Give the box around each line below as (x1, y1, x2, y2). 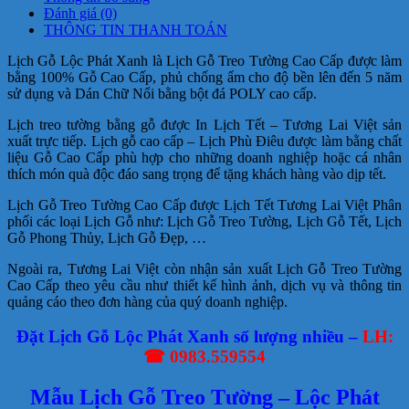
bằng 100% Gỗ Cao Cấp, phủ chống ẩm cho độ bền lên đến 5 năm (7, 68, 402, 85)
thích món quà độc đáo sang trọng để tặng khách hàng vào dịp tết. (7, 165, 386, 182)
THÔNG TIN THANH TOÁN (44, 21, 227, 37)
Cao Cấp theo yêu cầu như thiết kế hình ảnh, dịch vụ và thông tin (7, 277, 402, 293)
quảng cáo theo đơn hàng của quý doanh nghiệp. (7, 293, 288, 309)
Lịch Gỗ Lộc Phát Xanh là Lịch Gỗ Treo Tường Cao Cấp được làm (7, 52, 402, 68)
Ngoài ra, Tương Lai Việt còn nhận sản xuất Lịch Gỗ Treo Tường (7, 260, 402, 277)
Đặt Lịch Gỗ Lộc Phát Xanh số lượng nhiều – (16, 327, 358, 347)
